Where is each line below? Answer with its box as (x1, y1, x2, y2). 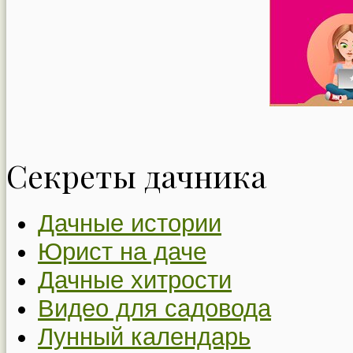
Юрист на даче (38, 237, 206, 266)
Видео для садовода (38, 294, 271, 322)
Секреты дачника (6, 154, 266, 196)
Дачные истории (38, 209, 221, 237)
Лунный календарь (38, 322, 251, 351)
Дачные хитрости (38, 266, 232, 294)
